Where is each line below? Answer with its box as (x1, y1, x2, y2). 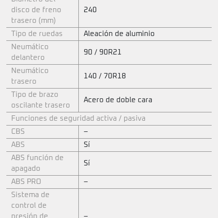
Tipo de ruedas (11, 30, 63, 37)
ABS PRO (11, 178, 41, 185)
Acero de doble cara (84, 96, 152, 104)
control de (11, 201, 47, 209)
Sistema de (11, 191, 50, 199)
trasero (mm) (11, 17, 56, 24)
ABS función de (11, 154, 64, 162)
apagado (11, 164, 40, 172)
